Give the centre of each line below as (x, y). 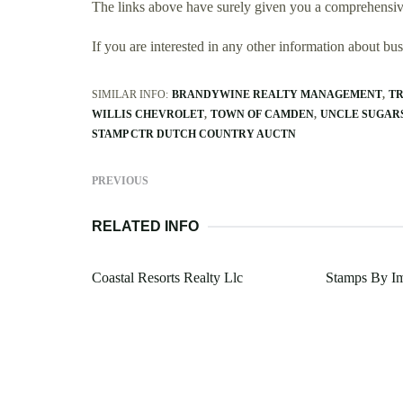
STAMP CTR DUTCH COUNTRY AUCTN (194, 134)
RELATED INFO (145, 226)
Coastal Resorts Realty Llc (167, 277)
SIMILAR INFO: (130, 94)
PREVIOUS (120, 180)
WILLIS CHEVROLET (148, 114)
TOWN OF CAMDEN (262, 114)
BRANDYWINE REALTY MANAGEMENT (277, 94)
